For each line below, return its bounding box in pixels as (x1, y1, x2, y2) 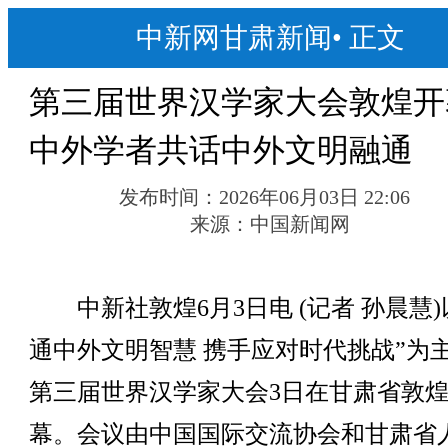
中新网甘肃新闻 (135, 22, 332, 53)
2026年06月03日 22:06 (219, 186, 411, 208)
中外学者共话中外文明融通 (28, 132, 413, 168)
